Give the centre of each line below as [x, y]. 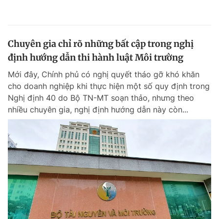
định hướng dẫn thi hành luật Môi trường [96, 57]
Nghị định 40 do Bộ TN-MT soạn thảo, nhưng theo [101, 98]
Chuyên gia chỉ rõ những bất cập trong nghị [101, 44]
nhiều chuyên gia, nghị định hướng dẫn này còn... [98, 109]
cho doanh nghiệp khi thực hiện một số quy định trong [109, 86]
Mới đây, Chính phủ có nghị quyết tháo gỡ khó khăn [104, 74]
